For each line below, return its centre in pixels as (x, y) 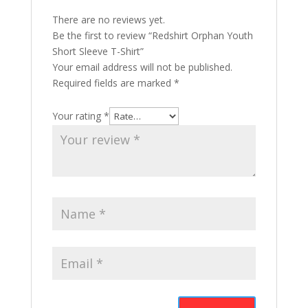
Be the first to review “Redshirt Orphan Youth (152, 35)
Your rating (78, 116)
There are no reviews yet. (108, 20)
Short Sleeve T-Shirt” (98, 51)
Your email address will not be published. (142, 67)
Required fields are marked (113, 83)
